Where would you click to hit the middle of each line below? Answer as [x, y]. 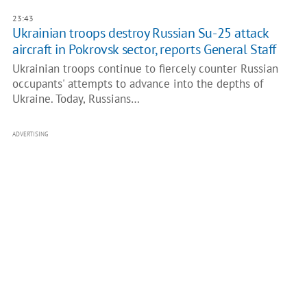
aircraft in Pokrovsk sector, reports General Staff [144, 49]
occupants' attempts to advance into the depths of [137, 84]
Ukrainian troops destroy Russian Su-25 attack [140, 33]
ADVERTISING [30, 134]
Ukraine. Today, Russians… [76, 99]
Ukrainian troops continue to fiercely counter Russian [145, 69]
